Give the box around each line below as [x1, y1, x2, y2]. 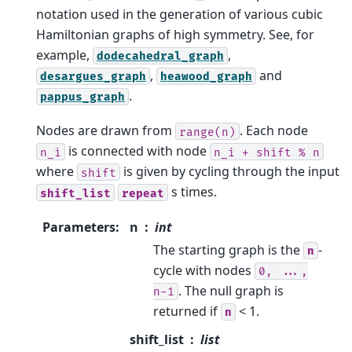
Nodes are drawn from [36, 122, 175, 140]
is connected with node [65, 142, 210, 160]
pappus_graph [40, 90, 125, 104]
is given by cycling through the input [120, 163, 339, 181]
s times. [168, 183, 217, 201]
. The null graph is [178, 281, 284, 299]
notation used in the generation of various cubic [36, 5, 323, 23]
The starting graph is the [153, 240, 303, 258]
